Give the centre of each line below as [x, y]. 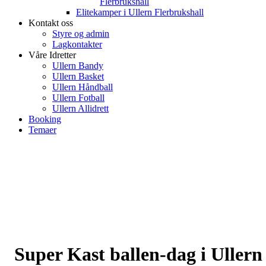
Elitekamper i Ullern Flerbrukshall [140, 12]
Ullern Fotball [78, 97]
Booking [45, 119]
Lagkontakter [77, 44]
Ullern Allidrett [80, 108]
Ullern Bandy [78, 65]
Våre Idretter [52, 55]
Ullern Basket [78, 76]
